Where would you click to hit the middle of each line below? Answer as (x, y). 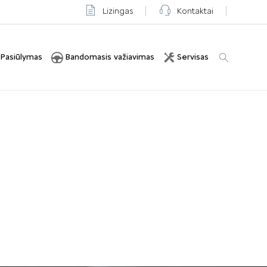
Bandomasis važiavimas (110, 57)
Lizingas (118, 11)
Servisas (193, 57)
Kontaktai (195, 11)
